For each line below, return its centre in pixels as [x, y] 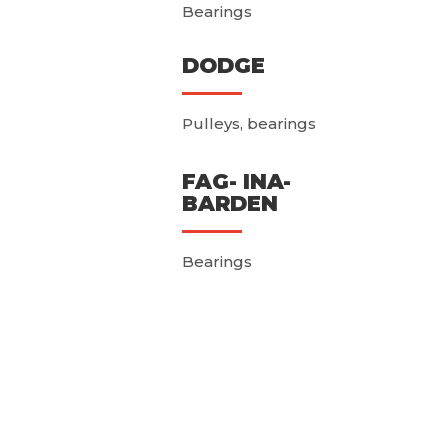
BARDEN [229, 204]
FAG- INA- [236, 182]
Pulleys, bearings [248, 124]
